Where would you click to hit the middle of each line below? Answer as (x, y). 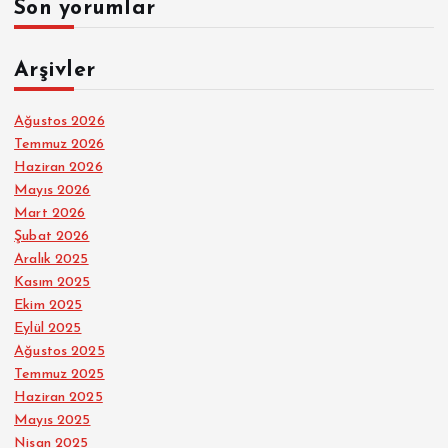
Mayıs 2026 (52, 191)
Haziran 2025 (58, 398)
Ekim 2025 (48, 306)
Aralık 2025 (51, 260)
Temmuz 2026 (59, 145)
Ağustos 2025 (59, 352)
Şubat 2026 (52, 237)
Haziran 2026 (58, 168)
